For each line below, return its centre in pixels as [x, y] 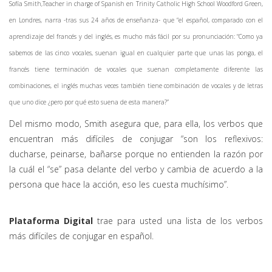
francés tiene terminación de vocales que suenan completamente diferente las [136, 69]
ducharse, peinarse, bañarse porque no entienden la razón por [136, 154]
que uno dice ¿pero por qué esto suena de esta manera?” [89, 102]
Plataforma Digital [51, 220]
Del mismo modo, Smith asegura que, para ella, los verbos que [136, 123]
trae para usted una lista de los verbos [178, 220]
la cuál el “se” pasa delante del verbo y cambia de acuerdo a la [136, 169]
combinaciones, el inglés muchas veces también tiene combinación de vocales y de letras [136, 85]
